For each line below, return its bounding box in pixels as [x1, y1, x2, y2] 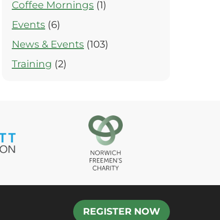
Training [12, 58, 52, 70]
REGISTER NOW [83, 205, 160, 217]
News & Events [12, 38, 84, 51]
